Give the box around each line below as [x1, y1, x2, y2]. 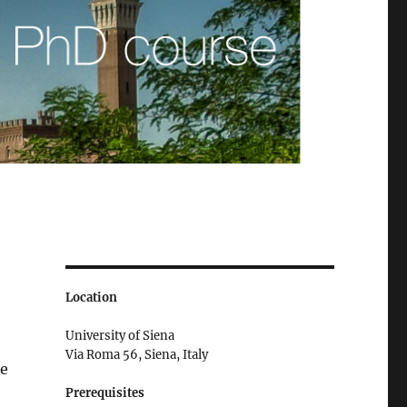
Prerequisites [65, 384, 144, 401]
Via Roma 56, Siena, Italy [65, 346, 208, 362]
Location [65, 289, 117, 305]
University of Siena [65, 327, 174, 343]
